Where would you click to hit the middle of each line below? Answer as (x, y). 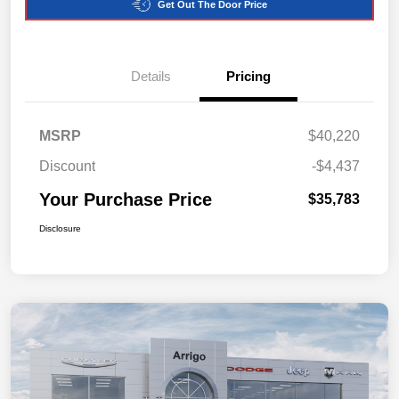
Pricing (248, 77)
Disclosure (60, 229)
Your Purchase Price (126, 200)
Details (151, 77)
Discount (67, 167)
